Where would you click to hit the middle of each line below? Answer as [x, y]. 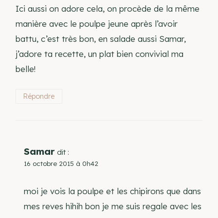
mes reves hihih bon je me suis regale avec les [113, 206]
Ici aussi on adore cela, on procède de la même [108, 9]
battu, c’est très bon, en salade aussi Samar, [101, 39]
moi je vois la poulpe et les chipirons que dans [112, 191]
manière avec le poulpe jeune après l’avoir [97, 24]
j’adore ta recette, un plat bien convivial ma [100, 54]
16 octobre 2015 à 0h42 [61, 163]
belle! [26, 69]
